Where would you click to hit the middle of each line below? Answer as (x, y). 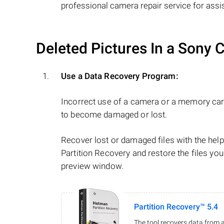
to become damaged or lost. (114, 114)
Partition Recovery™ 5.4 (176, 207)
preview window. (92, 166)
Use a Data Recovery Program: (120, 76)
